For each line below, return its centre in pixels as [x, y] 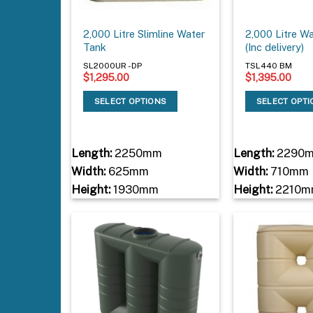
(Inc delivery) [275, 48]
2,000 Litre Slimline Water [144, 34]
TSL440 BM [269, 65]
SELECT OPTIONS [130, 101]
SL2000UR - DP [113, 65]
